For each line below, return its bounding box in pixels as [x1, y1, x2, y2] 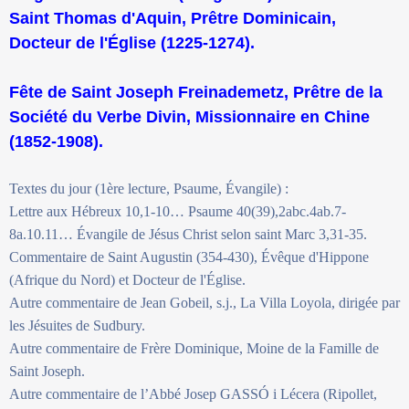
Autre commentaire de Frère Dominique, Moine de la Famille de [9, 340, 379, 356]
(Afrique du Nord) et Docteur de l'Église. [9, 271, 246, 288]
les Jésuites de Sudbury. [9, 317, 145, 333]
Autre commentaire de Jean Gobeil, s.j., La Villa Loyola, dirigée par [9, 294, 400, 310]
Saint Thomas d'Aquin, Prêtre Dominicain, [9, 8, 336, 27]
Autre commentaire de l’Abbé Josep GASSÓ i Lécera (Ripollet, [9, 385, 377, 402]
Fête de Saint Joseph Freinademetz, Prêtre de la [9, 82, 383, 101]
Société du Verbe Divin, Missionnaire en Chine [9, 107, 370, 126]
